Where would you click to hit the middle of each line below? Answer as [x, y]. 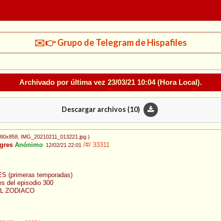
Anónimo [28, 145]
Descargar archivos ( [95, 109]
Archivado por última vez [63, 82]
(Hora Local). [179, 82]
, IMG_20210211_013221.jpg [52, 137]
